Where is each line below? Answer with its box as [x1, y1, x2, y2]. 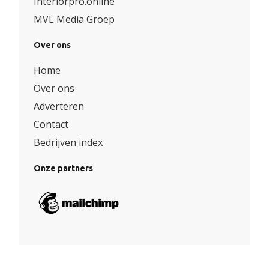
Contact [34, 118, 68, 131]
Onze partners [34, 163, 93, 174]
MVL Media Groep [34, 13, 115, 26]
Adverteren [34, 100, 84, 113]
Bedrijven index [34, 136, 103, 150]
